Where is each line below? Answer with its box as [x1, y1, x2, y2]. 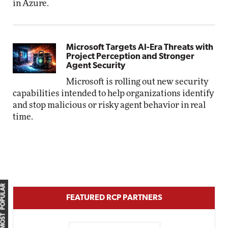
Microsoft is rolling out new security [66, 77, 209, 86]
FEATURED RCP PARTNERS [66, 194, 162, 202]
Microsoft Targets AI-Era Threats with [66, 43, 214, 52]
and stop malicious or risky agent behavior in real [13, 101, 206, 109]
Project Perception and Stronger [66, 52, 195, 61]
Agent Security [66, 62, 126, 70]
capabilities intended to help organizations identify [13, 89, 214, 98]
